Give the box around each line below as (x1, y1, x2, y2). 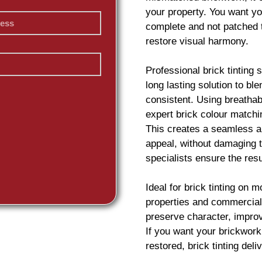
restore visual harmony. (146, 36, 249, 47)
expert (146, 109, 176, 120)
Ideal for (146, 182, 184, 193)
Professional (146, 65, 203, 76)
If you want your (146, 226, 219, 237)
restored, (146, 240, 188, 251)
